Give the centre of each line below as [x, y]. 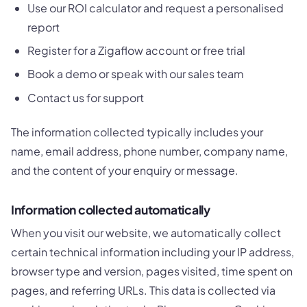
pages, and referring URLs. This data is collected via [143, 290]
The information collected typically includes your [137, 132]
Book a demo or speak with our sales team [136, 74]
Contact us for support [86, 97]
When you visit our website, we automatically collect [146, 232]
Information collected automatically [111, 209]
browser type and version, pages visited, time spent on [152, 271]
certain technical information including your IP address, [152, 251]
